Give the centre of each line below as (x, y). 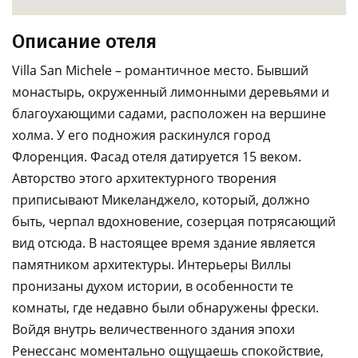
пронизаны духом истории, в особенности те (153, 286)
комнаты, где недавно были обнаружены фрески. (167, 308)
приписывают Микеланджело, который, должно (161, 200)
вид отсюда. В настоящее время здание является (164, 243)
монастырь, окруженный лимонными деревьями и (171, 92)
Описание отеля (84, 42)
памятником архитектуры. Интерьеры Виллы (151, 265)
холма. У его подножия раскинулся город (141, 135)
